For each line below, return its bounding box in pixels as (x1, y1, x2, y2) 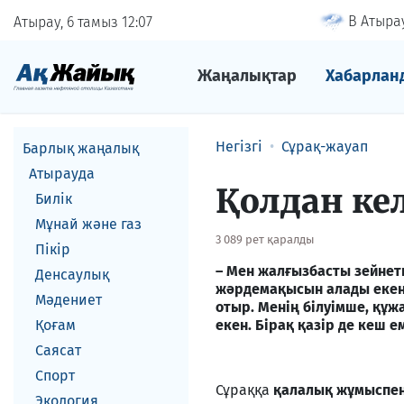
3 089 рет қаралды (216, 233, 315, 246)
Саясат (35, 342, 81, 359)
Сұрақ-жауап (281, 138, 368, 155)
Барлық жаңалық (23, 140, 139, 157)
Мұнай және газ (35, 216, 142, 233)
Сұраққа (216, 381, 273, 399)
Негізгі (216, 138, 262, 155)
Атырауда (29, 165, 95, 182)
